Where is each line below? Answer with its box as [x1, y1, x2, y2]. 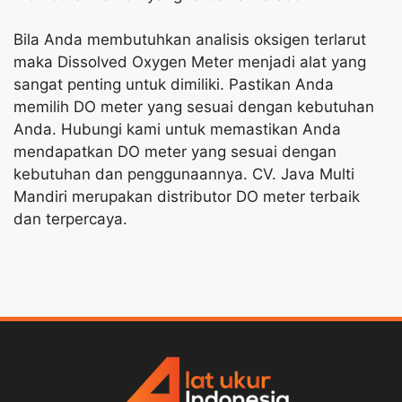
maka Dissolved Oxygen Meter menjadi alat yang [13, 53, 366, 72]
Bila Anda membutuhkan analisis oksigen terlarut [13, 31, 366, 49]
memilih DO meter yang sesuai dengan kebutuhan [13, 98, 374, 117]
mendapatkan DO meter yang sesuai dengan [13, 143, 336, 162]
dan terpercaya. [13, 210, 127, 229]
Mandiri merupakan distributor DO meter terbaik [13, 188, 360, 206]
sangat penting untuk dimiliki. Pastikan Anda [13, 75, 334, 94]
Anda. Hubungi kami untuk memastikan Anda [13, 120, 341, 139]
